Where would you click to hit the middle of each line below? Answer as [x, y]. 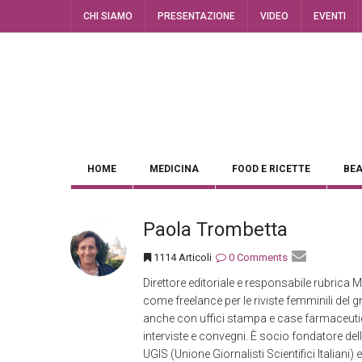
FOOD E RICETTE [271, 169]
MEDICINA [174, 169]
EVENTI [330, 16]
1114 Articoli [183, 257]
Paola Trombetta [215, 229]
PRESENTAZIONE [196, 16]
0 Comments [257, 257]
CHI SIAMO [108, 16]
